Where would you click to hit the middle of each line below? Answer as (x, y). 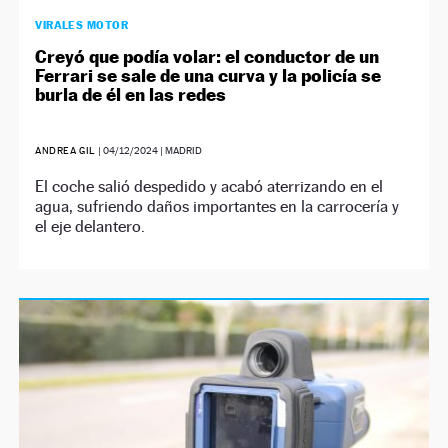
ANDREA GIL (65, 150)
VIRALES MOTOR (82, 24)
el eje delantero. (90, 226)
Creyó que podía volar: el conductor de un (207, 56)
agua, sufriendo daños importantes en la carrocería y (217, 206)
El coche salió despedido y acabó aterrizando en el (209, 186)
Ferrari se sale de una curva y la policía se (208, 75)
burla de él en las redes (131, 94)
